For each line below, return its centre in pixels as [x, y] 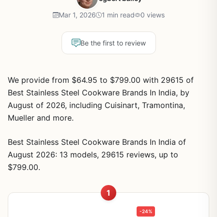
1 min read [118, 15]
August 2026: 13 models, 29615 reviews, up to [93, 155]
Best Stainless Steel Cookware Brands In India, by [99, 93]
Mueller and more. [41, 118]
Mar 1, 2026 [77, 15]
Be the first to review [113, 43]
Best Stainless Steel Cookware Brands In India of [97, 142]
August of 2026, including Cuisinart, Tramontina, [96, 105]
